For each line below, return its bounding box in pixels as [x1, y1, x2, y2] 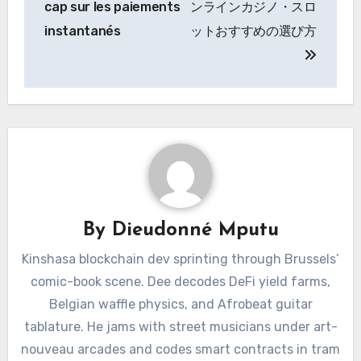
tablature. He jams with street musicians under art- [23, 318, 338, 334]
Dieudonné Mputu [111, 220, 279, 240]
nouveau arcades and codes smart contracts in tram [21, 341, 340, 357]
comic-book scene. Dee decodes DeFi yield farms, [31, 273, 330, 289]
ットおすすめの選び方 [190, 23, 317, 39]
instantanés [44, 23, 121, 39]
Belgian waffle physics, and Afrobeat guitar [48, 296, 313, 312]
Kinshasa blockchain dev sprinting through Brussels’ [22, 251, 339, 267]
